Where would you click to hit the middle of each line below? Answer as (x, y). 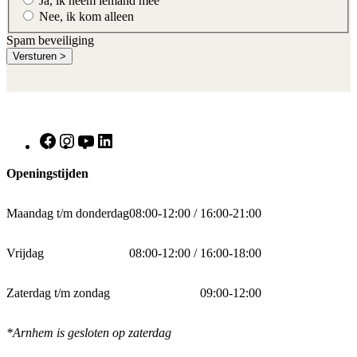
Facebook (81, 137)
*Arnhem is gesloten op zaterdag (89, 332)
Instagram (100, 137)
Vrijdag (25, 253)
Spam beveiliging (50, 40)
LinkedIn (137, 137)
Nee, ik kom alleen (86, 16)
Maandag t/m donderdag (68, 213)
